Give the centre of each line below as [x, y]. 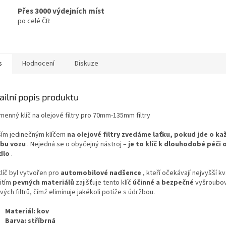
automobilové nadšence [101, 173]
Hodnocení [38, 63]
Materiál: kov [27, 211]
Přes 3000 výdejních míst [61, 11]
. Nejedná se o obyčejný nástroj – [77, 144]
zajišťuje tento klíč [103, 182]
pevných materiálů [43, 182]
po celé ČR [34, 21]
